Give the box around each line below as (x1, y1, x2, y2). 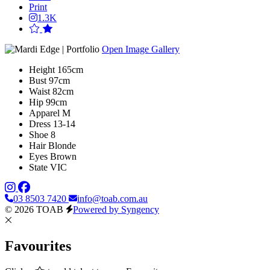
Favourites (5, 237, 71, 254)
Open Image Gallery (102, 43, 180, 54)
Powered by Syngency (73, 204, 159, 215)
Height (29, 64, 55, 75)
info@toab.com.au (77, 193, 148, 204)
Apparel (29, 107, 60, 118)
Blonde (48, 140, 76, 151)
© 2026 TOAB (5, 204, 63, 215)
